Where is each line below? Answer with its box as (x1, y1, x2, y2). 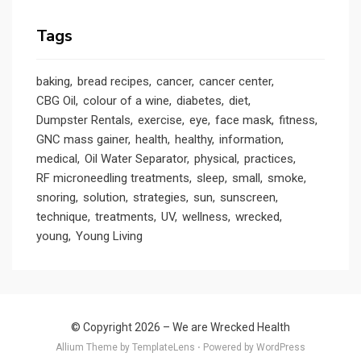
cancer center (199, 74, 272, 89)
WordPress (256, 342, 305, 354)
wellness (182, 210, 228, 225)
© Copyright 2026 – (71, 321, 172, 334)
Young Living (76, 229, 143, 244)
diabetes (176, 93, 222, 109)
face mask (215, 113, 272, 128)
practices (244, 151, 293, 167)
